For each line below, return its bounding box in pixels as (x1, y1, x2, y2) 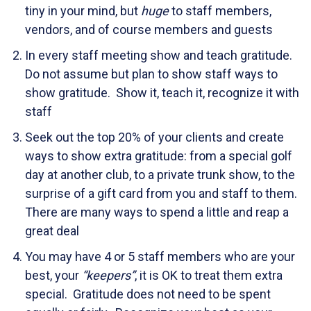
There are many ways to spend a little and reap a (25, 204, 289, 219)
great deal (25, 223, 79, 238)
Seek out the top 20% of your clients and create (25, 129, 284, 144)
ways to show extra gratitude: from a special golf (25, 148, 292, 163)
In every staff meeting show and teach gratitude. (25, 47, 295, 62)
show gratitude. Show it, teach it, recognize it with (25, 85, 299, 100)
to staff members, (169, 3, 271, 18)
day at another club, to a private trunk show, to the (25, 167, 295, 182)
